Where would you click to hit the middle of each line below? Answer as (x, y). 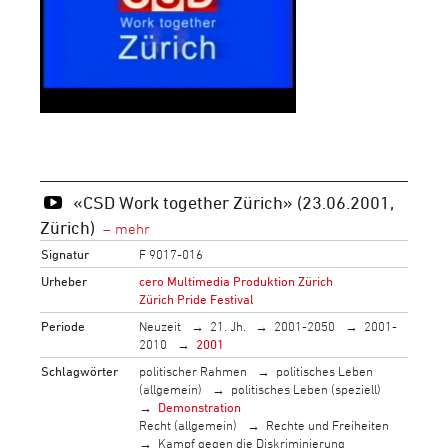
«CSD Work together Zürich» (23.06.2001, (233, 201)
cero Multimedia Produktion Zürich (236, 280)
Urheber (64, 280)
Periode (63, 325)
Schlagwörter (80, 370)
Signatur (65, 253)
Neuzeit (160, 325)
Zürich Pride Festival (197, 298)
